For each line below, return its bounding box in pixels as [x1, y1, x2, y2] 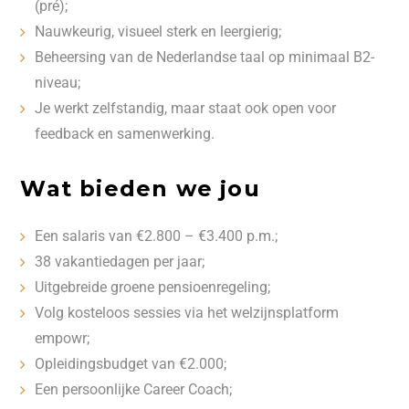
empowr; [35, 330, 90, 347]
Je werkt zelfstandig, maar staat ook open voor [35, 100, 337, 117]
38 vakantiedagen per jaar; [35, 253, 205, 270]
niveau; [35, 74, 81, 91]
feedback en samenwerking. [35, 125, 215, 142]
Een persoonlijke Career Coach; [35, 381, 233, 398]
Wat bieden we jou [20, 175, 260, 202]
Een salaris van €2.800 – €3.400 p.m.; [35, 227, 278, 245]
